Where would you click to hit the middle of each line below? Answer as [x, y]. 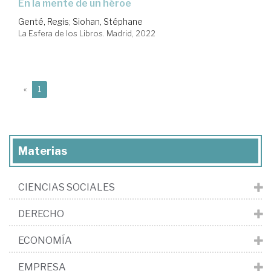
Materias [43, 151]
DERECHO [41, 214]
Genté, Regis [44, 22]
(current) [56, 89]
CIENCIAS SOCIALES [67, 188]
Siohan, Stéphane [108, 22]
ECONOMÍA [45, 241]
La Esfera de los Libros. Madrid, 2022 [87, 34]
